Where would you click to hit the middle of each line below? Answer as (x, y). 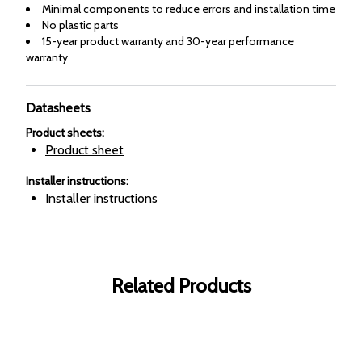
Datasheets (58, 108)
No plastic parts (80, 25)
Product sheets (64, 133)
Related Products (181, 286)
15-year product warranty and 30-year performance (168, 41)
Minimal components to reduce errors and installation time (189, 9)
